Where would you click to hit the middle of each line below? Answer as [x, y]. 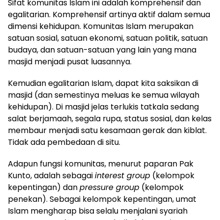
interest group [123, 176]
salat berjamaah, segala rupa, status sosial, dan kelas [110, 119]
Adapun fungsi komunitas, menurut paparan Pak [101, 164]
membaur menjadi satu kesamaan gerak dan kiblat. [107, 130]
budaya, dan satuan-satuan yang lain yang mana [102, 50]
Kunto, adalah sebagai [51, 176]
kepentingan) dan [44, 187]
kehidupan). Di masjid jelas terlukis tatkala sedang [103, 107]
